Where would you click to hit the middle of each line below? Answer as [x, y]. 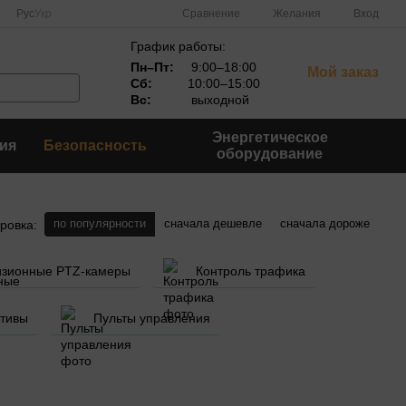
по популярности [100, 223]
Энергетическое [270, 137]
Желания [297, 14]
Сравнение [211, 13]
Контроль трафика [251, 271]
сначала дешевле [213, 223]
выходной [218, 100]
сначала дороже [325, 223]
